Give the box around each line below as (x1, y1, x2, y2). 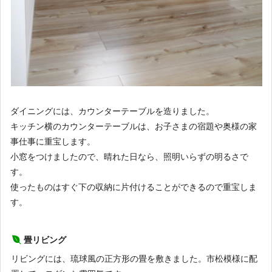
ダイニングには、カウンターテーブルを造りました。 (10, 106, 214, 116)
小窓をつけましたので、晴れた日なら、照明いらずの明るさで (10, 151, 248, 161)
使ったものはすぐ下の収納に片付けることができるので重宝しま (10, 182, 257, 192)
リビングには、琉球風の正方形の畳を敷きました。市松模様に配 (11, 254, 257, 264)
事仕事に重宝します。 (10, 136, 95, 146)
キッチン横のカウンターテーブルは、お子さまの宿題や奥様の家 (10, 121, 257, 131)
